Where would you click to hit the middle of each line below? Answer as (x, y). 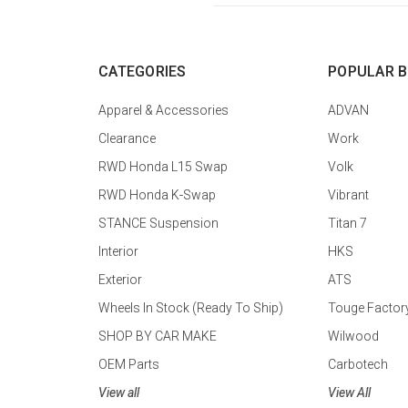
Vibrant (348, 195)
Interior (118, 252)
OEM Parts (129, 365)
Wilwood (353, 337)
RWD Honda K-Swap (157, 195)
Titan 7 (347, 224)
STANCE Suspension (158, 224)
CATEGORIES (143, 72)
